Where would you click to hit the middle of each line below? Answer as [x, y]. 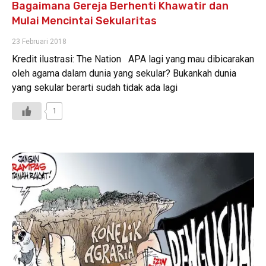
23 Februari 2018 [39, 42]
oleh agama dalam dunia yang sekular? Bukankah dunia [124, 74]
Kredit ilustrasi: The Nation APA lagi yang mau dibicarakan [133, 59]
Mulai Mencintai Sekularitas [84, 21]
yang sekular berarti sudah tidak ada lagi [95, 88]
